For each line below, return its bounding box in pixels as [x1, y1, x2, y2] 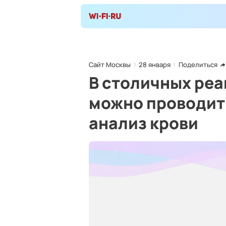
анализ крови [89, 112, 198, 134]
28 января [139, 60, 171, 69]
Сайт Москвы [89, 60, 131, 69]
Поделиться [179, 60, 217, 69]
